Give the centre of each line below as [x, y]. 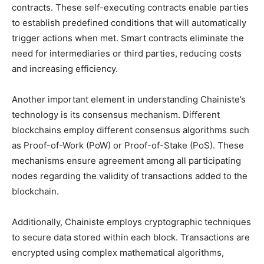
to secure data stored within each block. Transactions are [131, 237]
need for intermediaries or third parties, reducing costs [127, 53]
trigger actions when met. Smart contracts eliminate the [128, 38]
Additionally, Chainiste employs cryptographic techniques [131, 222]
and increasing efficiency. [65, 68]
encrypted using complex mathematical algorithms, [118, 252]
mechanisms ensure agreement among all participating [126, 160]
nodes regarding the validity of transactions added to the [130, 176]
